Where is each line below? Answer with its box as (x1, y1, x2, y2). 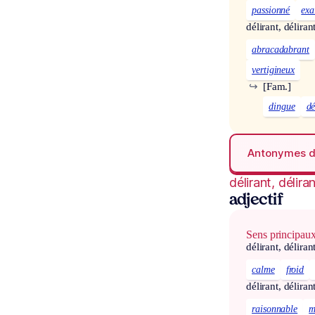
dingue (269, 101, 295, 112)
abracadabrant (252, 44, 310, 55)
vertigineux (252, 64, 295, 75)
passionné (252, 4, 290, 15)
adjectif (229, 193, 283, 209)
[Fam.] (263, 80, 292, 92)
